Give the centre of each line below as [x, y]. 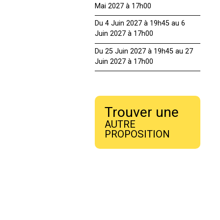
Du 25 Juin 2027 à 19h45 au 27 [144, 51]
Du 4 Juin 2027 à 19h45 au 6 [140, 24]
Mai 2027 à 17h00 [123, 6]
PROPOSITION [137, 134]
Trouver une [142, 112]
